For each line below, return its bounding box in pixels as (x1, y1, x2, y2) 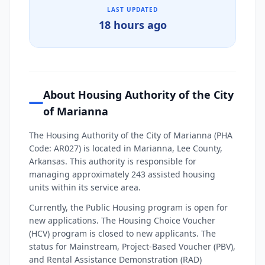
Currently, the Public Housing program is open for (29, 202, 228, 213)
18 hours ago (98, 18, 167, 32)
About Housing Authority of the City (43, 88, 234, 102)
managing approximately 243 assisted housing (29, 169, 215, 180)
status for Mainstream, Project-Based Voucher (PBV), (29, 241, 235, 252)
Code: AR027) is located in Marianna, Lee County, (29, 143, 222, 154)
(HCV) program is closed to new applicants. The (29, 228, 216, 239)
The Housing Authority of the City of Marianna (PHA (29, 130, 232, 141)
